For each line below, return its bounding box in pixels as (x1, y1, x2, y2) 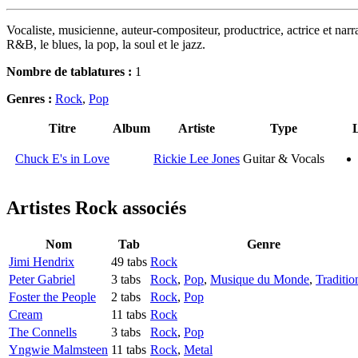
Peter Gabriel (9, 272, 75, 287)
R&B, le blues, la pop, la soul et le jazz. (6, 38, 205, 52)
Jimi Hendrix (9, 255, 74, 269)
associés (117, 197, 186, 219)
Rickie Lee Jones (153, 152, 240, 166)
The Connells (9, 325, 77, 340)
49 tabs (111, 255, 147, 269)
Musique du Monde (210, 272, 309, 287)
